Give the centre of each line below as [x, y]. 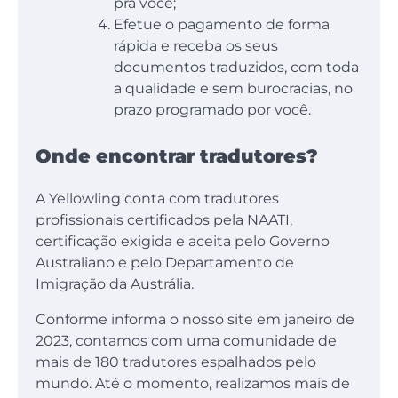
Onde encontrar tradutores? [177, 156]
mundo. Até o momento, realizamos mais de [193, 383]
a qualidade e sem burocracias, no [233, 89]
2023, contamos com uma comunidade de [186, 340]
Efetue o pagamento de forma [222, 25]
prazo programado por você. [212, 110]
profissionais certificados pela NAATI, [164, 219]
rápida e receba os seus [196, 46]
